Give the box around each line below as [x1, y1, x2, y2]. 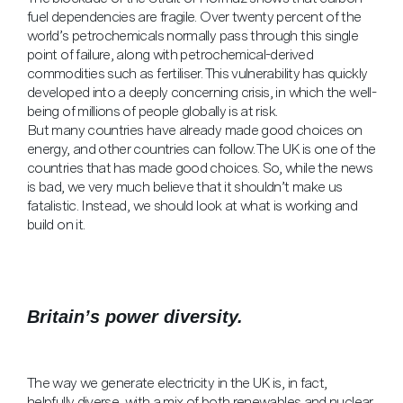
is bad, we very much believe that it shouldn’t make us [27, 178, 343, 195]
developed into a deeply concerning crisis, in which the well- [27, 84, 376, 101]
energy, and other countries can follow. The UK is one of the [27, 140, 376, 157]
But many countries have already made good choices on [27, 121, 363, 139]
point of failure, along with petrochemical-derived [27, 46, 313, 63]
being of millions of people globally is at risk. [27, 103, 278, 120]
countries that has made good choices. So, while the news [27, 159, 373, 176]
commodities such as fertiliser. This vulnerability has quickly [27, 65, 368, 82]
